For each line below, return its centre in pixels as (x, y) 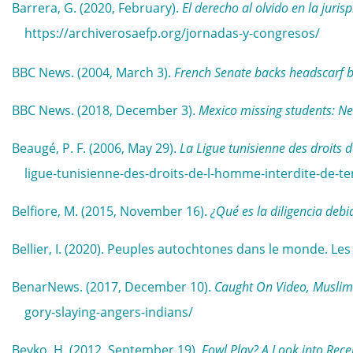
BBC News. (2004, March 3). (93, 72)
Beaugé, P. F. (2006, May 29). (96, 148)
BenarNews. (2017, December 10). (113, 287)
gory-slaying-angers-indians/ (109, 312)
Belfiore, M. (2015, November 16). (111, 211)
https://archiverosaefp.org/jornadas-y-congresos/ (172, 33)
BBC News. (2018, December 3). (105, 110)
